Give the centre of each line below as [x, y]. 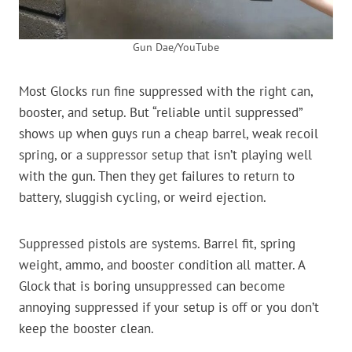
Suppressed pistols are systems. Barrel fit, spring [157, 244]
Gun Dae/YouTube [176, 48]
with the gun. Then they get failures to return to [157, 176]
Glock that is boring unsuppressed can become [152, 286]
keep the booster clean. [86, 329]
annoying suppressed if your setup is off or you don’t [169, 308]
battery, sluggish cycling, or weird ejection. [143, 198]
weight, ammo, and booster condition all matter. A [162, 265]
